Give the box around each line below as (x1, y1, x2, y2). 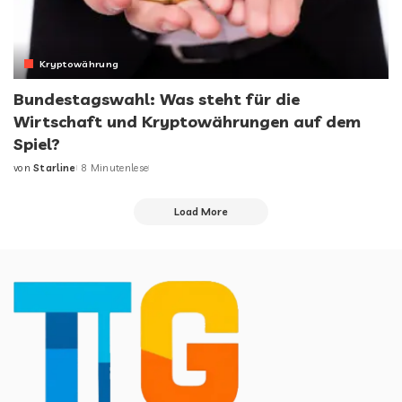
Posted (13, 168, 51, 181)
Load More (174, 205, 228, 219)
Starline (33, 162, 76, 175)
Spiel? (13, 134, 60, 155)
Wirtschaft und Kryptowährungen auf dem (13, 111, 361, 133)
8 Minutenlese (80, 162, 149, 175)
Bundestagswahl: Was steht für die (13, 89, 300, 110)
